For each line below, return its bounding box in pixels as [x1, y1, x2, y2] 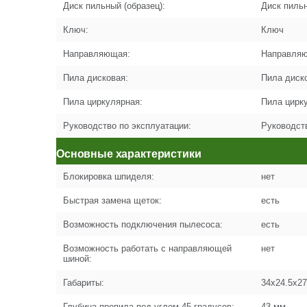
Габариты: [63, 278, 104, 288]
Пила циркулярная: [63, 97, 143, 107]
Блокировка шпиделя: [63, 171, 154, 182]
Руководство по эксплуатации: [63, 121, 191, 131]
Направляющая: [63, 49, 130, 59]
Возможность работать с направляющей [63, 243, 232, 254]
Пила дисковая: [63, 73, 128, 83]
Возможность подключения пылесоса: [63, 219, 223, 230]
